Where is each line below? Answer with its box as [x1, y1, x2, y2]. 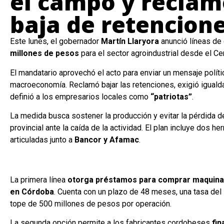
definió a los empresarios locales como [10, 91, 150, 101]
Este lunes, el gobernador [10, 36, 101, 46]
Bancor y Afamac [74, 135, 139, 145]
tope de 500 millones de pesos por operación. [10, 199, 171, 209]
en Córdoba [10, 187, 54, 197]
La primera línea [10, 175, 67, 185]
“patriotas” [150, 91, 192, 101]
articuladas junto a [10, 135, 74, 145]
